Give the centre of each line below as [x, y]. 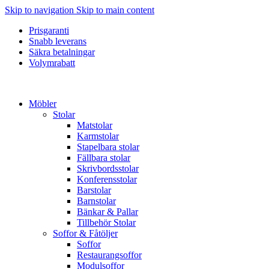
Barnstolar [96, 201]
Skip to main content [115, 10]
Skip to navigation [41, 10]
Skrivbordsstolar [108, 168]
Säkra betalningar [62, 52]
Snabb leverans [58, 41]
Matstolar [95, 125]
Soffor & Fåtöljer [85, 233]
